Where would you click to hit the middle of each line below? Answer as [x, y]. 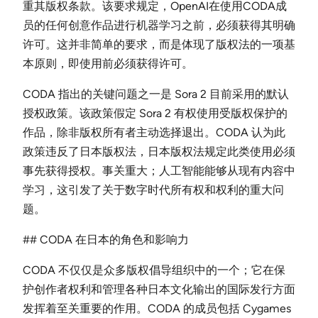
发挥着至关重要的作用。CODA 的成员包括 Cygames [157, 308]
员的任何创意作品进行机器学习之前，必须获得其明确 [159, 25]
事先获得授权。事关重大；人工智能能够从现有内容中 [159, 170]
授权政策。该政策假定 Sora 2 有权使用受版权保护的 [155, 113]
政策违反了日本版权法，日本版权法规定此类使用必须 [159, 151]
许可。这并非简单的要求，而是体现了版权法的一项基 [159, 44]
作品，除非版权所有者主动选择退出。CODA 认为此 [154, 132]
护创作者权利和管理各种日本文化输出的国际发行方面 [159, 289]
